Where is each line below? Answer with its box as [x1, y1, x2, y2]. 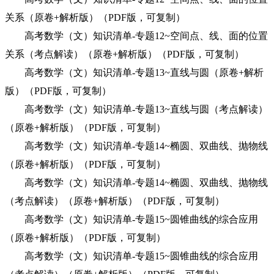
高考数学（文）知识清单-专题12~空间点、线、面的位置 [5, 31, 268, 41]
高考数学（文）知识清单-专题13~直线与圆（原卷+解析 [5, 67, 264, 78]
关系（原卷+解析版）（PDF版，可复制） [5, 12, 185, 23]
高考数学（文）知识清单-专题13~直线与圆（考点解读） [5, 104, 268, 114]
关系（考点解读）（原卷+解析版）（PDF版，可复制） [5, 49, 244, 59]
